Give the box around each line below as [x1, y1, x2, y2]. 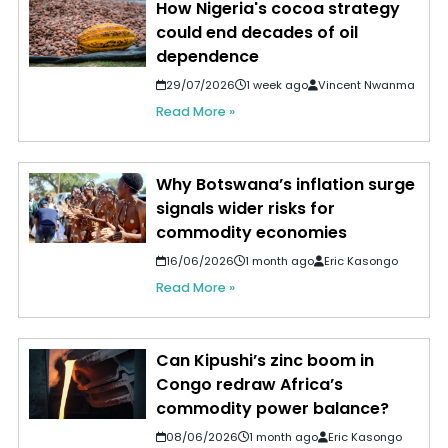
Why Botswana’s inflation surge [155, 172, 415, 196]
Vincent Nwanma [317, 76, 415, 93]
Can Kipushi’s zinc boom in [155, 348, 374, 372]
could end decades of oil [155, 20, 358, 44]
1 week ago [245, 76, 308, 93]
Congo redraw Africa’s [155, 372, 343, 396]
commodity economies [155, 220, 347, 244]
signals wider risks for [155, 196, 335, 220]
